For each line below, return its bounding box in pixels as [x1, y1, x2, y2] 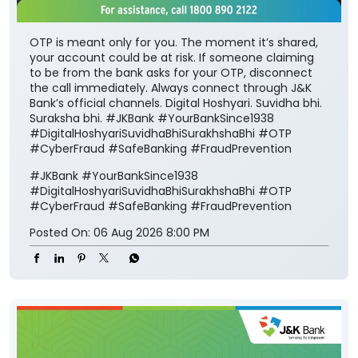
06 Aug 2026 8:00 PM [93, 329, 209, 345]
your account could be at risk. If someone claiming [30, 154, 314, 170]
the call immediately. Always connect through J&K [30, 185, 312, 201]
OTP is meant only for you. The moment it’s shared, [30, 139, 318, 155]
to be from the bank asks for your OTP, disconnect [30, 169, 312, 185]
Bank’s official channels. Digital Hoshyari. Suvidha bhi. [30, 200, 322, 216]
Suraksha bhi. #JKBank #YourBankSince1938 [30, 215, 274, 231]
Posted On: [30, 329, 90, 345]
